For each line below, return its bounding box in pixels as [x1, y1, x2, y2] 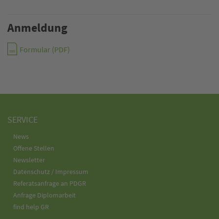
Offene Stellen [13, 144, 54, 153]
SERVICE [7, 113, 38, 125]
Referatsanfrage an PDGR [13, 179, 86, 188]
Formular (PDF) [20, 45, 70, 55]
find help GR [13, 202, 49, 212]
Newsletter [13, 155, 45, 165]
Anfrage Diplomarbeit [13, 191, 76, 200]
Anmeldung [7, 20, 67, 36]
